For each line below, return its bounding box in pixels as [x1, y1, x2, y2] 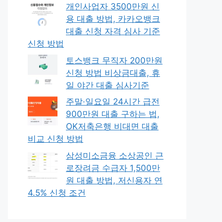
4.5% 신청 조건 [28, 187, 86, 198]
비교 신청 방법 [28, 134, 83, 144]
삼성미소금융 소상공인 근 [66, 150, 164, 161]
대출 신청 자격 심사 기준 [66, 26, 160, 36]
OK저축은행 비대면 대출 [66, 121, 159, 131]
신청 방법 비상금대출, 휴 [66, 67, 160, 78]
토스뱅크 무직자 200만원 [66, 55, 163, 65]
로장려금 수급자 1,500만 [66, 163, 160, 173]
